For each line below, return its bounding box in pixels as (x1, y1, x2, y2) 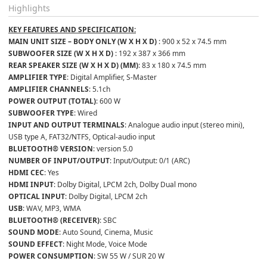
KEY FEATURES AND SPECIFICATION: (8, 24, 136, 35)
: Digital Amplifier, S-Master (67, 72, 157, 82)
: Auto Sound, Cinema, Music (59, 226, 153, 237)
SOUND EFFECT (8, 238, 63, 249)
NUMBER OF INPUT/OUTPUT (8, 155, 110, 166)
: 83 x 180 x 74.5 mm (138, 60, 206, 70)
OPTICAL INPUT (8, 191, 65, 201)
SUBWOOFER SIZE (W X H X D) (8, 48, 115, 58)
